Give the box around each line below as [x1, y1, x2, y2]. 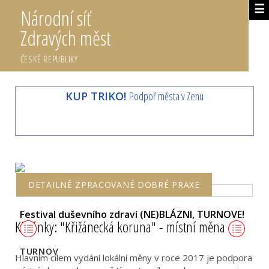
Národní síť [20, 5, 91, 32]
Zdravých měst [20, 25, 111, 52]
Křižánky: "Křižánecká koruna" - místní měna [15, 217, 228, 237]
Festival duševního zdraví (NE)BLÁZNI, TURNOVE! [20, 208, 247, 221]
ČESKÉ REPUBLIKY [20, 53, 78, 65]
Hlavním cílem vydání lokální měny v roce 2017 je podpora [15, 251, 252, 264]
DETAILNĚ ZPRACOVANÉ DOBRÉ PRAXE [28, 179, 200, 190]
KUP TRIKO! [65, 89, 129, 103]
